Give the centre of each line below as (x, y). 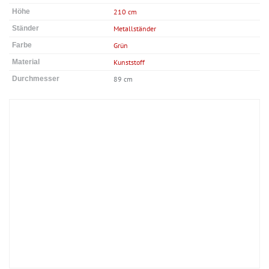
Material (26, 62)
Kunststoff (129, 62)
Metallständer (135, 28)
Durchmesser (36, 78)
